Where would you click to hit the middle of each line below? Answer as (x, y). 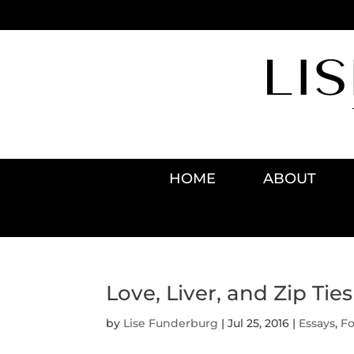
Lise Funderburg (171, 323)
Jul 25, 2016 (259, 323)
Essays (317, 323)
